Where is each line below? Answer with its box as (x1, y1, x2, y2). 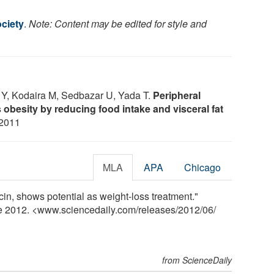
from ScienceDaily (162, 253, 232, 266)
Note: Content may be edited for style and (29, 16, 207, 31)
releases (138, 202, 176, 217)
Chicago (184, 160, 221, 174)
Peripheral (153, 87, 201, 102)
